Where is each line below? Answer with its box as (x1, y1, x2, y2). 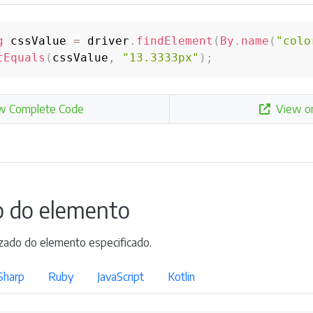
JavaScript (97, 270, 144, 284)
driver (80, 34, 129, 48)
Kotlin (168, 270, 195, 284)
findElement (136, 34, 213, 48)
